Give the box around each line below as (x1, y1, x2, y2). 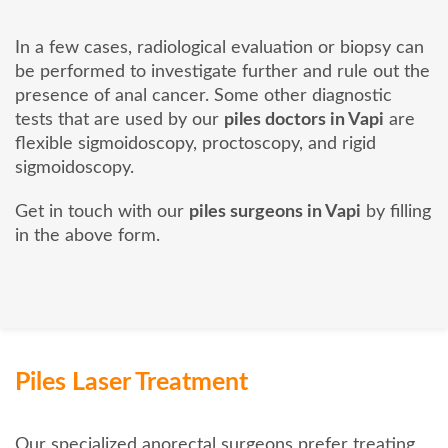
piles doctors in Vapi (224, 111, 384, 130)
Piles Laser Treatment (15, 370, 248, 396)
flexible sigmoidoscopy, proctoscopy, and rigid (15, 135, 376, 154)
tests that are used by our (15, 111, 224, 130)
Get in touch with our (15, 203, 189, 222)
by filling (361, 203, 431, 222)
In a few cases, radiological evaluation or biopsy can (15, 39, 424, 58)
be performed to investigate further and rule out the (15, 63, 430, 82)
